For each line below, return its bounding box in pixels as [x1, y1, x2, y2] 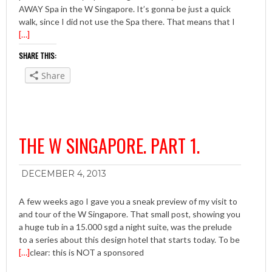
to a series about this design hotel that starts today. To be [19, 234, 240, 245]
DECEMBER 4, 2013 [21, 168, 106, 180]
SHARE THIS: [19, 50, 56, 61]
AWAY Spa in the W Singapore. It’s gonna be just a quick [19, 3, 231, 14]
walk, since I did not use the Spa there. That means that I [19, 16, 235, 27]
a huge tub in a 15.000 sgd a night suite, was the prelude [19, 222, 232, 233]
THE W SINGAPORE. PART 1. [19, 132, 200, 160]
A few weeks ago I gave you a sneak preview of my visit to [19, 196, 237, 207]
